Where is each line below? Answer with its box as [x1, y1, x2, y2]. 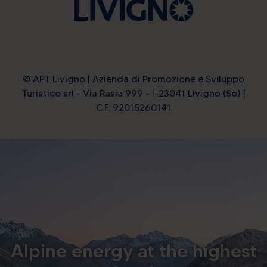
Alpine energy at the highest [10, 240, 257, 262]
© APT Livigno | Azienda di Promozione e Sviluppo [23, 73, 244, 85]
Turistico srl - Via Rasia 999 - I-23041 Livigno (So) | [21, 88, 246, 100]
